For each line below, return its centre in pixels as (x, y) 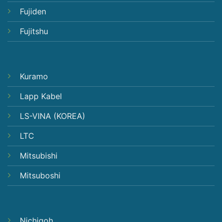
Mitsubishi (39, 155)
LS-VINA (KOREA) (53, 116)
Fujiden (33, 11)
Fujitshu (34, 31)
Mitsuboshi (40, 175)
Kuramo (34, 76)
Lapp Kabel (41, 96)
